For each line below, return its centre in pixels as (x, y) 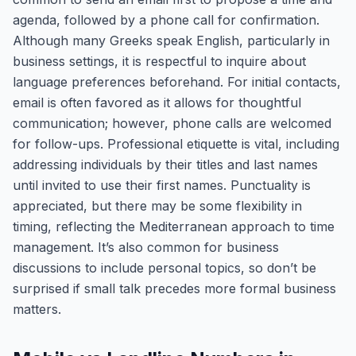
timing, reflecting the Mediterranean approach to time (174, 226)
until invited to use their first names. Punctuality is (162, 185)
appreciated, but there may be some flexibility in (157, 206)
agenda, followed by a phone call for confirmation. (166, 20)
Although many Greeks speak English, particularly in (171, 41)
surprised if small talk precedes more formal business (174, 288)
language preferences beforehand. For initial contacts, (177, 82)
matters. (37, 309)
